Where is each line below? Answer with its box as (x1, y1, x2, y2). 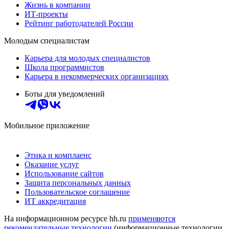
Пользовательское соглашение (25, 188, 130, 197)
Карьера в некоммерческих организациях (25, 72, 169, 81)
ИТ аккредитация (25, 197, 86, 206)
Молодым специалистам (4, 36, 89, 45)
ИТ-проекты (25, 10, 68, 19)
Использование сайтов (25, 169, 104, 178)
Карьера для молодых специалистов (25, 54, 150, 63)
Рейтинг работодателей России (25, 19, 133, 28)
